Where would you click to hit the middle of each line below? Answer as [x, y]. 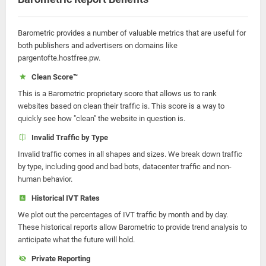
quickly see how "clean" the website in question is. [102, 118]
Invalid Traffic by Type [68, 137]
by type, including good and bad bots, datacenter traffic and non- [125, 167]
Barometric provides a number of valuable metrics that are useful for [132, 33]
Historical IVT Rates [64, 198]
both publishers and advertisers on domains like [98, 45]
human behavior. [45, 179]
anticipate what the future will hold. [76, 240]
